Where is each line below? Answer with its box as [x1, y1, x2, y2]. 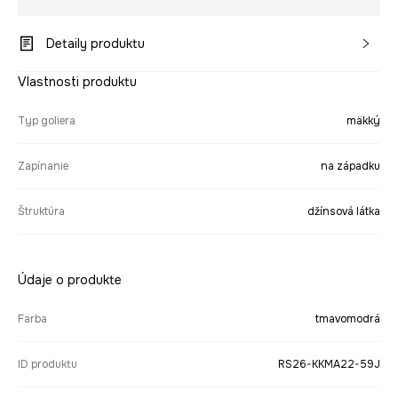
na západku [321, 159, 380, 173]
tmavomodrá [315, 312, 380, 326]
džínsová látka [307, 204, 380, 219]
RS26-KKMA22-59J [278, 357, 380, 371]
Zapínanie [18, 159, 68, 173]
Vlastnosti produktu [18, 74, 137, 90]
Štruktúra [18, 204, 65, 219]
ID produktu [18, 357, 77, 371]
